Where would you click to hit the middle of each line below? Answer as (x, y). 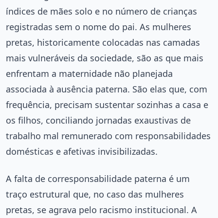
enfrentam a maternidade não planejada (89, 73)
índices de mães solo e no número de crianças (101, 11)
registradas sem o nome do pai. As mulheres (99, 27)
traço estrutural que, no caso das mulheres (95, 194)
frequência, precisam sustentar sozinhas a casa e (107, 104)
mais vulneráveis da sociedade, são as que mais (105, 58)
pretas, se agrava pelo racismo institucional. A (101, 209)
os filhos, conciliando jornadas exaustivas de (98, 120)
